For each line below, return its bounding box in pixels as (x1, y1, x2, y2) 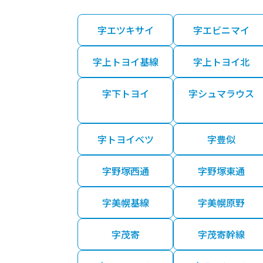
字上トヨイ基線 (92, 55, 159, 69)
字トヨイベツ (97, 132, 154, 147)
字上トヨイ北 (193, 55, 249, 69)
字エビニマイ (193, 23, 249, 38)
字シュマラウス (188, 86, 254, 101)
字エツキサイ (97, 23, 154, 38)
